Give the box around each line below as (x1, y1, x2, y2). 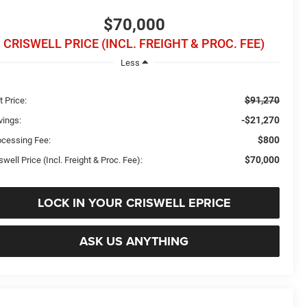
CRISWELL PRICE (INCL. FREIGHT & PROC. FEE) (3, 36, 265, 51)
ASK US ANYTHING (79, 232, 188, 250)
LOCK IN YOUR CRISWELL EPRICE (37, 193, 231, 212)
